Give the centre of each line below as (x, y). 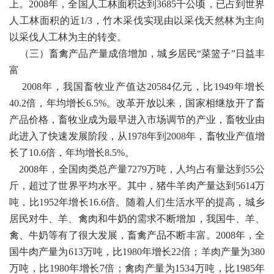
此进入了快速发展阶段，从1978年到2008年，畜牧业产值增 (137, 136)
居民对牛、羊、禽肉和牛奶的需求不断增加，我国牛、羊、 (137, 219)
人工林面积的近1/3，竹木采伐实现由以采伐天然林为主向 (137, 20)
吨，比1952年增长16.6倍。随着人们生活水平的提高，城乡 (137, 202)
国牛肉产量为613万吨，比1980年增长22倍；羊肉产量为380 (137, 252)
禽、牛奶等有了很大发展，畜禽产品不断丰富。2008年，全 (137, 235)
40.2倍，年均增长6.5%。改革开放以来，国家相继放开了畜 (137, 103)
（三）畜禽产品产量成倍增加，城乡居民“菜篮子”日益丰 (137, 54)
